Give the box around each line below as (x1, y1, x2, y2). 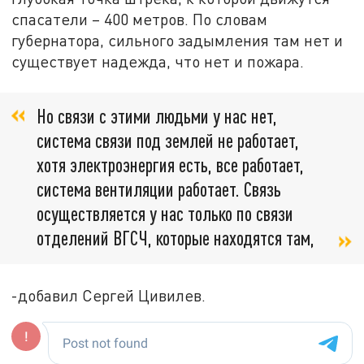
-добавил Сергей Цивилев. (11, 285, 206, 305)
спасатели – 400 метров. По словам (11, 10, 268, 29)
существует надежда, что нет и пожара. (11, 52, 305, 71)
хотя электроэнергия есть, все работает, (37, 153, 304, 177)
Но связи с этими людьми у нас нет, (37, 104, 277, 128)
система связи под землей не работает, (37, 128, 299, 153)
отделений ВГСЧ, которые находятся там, (37, 226, 314, 250)
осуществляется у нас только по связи (37, 201, 293, 226)
